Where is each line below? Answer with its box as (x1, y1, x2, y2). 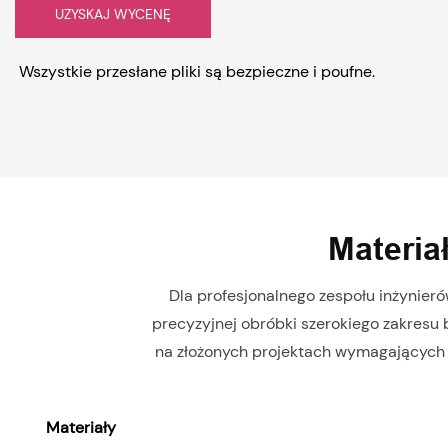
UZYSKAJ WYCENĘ (55, 4, 171, 23)
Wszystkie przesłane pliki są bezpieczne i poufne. (15, 60, 375, 82)
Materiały (46, 416, 116, 438)
